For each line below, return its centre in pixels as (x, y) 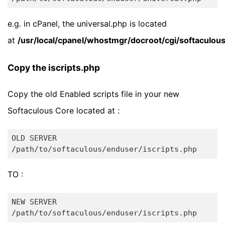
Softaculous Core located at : (64, 110)
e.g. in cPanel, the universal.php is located (87, 23)
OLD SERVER (34, 138)
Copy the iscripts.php (54, 67)
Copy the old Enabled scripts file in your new (93, 94)
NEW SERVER (34, 202)
